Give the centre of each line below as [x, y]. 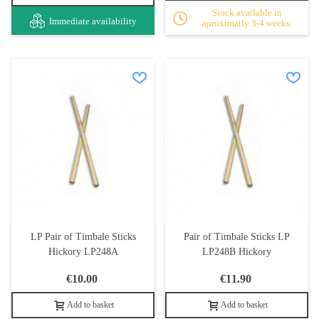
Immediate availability [93, 21]
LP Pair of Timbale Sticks [83, 237]
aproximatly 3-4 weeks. [247, 23]
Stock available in [247, 13]
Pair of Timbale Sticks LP [237, 237]
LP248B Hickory [237, 252]
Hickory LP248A [83, 252]
